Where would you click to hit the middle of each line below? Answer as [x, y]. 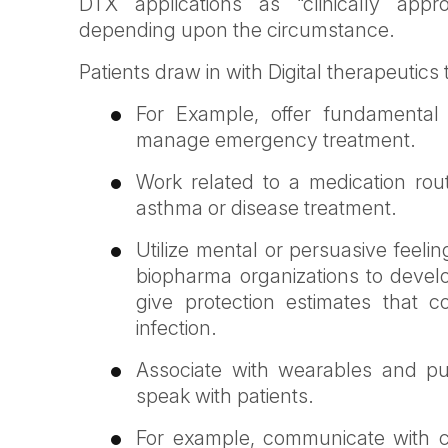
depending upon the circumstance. [237, 29]
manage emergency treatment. [276, 139]
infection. [177, 327]
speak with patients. [225, 395]
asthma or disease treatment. [267, 207]
